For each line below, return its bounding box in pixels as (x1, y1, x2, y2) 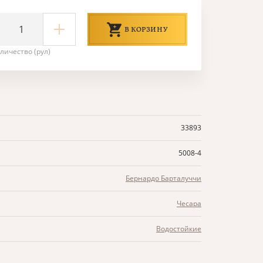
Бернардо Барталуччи (126, 173, 201, 183)
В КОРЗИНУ (124, 24, 168, 34)
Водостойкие (156, 224, 201, 234)
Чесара (177, 198, 201, 208)
